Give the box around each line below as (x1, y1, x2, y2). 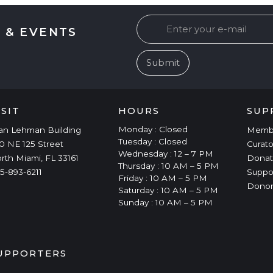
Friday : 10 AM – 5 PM (118, 173, 207, 183)
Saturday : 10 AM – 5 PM (118, 185, 218, 196)
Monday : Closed (118, 124, 188, 135)
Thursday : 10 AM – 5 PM (118, 161, 219, 171)
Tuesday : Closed (118, 136, 187, 147)
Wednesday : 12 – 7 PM (118, 149, 213, 159)
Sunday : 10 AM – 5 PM (118, 197, 213, 208)
